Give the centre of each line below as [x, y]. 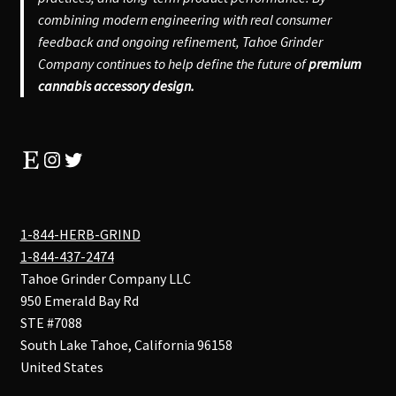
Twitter [94, 158]
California [164, 344]
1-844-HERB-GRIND [80, 234]
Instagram [85, 158]
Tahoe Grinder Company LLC [105, 278]
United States [61, 366]
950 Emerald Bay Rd [79, 300]
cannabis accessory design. [116, 85]
